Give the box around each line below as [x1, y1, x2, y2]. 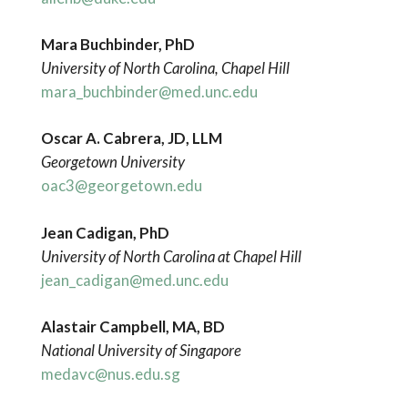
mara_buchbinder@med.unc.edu [40, 82, 258, 102]
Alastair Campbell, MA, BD [40, 316, 225, 336]
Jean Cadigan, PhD [40, 222, 169, 242]
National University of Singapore [40, 340, 241, 360]
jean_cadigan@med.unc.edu [40, 270, 229, 290]
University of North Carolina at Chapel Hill [40, 246, 301, 266]
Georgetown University [40, 152, 185, 172]
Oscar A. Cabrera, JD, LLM [40, 128, 222, 148]
